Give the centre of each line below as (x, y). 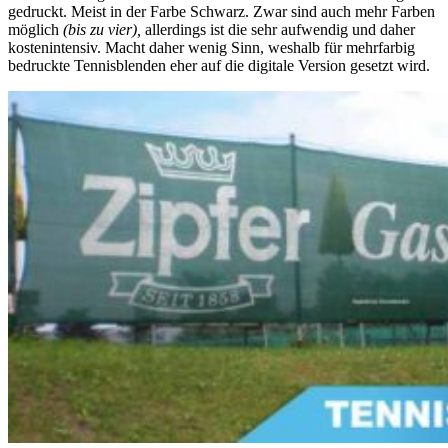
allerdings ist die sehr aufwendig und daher (278, 29)
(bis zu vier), (102, 29)
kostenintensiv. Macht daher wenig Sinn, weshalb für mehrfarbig (211, 47)
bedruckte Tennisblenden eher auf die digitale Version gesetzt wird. (219, 65)
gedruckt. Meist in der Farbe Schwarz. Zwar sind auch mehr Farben (221, 11)
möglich (35, 29)
